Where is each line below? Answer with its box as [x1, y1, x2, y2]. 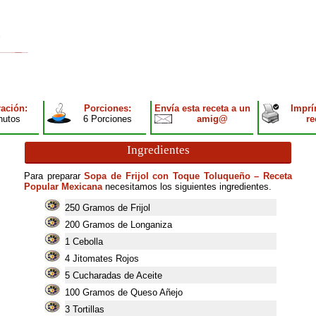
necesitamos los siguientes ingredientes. [102, 181, 272, 192]
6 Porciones [83, 114, 132, 124]
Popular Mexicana [24, 181, 102, 192]
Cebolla [72, 236, 103, 247]
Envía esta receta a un [154, 103, 250, 114]
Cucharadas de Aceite [72, 270, 162, 281]
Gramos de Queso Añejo [82, 287, 183, 298]
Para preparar [24, 171, 85, 181]
